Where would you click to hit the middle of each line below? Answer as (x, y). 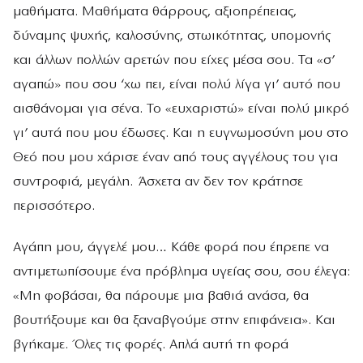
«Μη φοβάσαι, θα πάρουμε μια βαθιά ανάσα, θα (161, 297)
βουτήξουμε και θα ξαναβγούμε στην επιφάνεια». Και (174, 321)
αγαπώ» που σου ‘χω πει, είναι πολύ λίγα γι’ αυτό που (177, 84)
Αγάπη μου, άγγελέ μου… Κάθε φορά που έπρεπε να (171, 248)
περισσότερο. (54, 206)
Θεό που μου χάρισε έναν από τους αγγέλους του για (175, 157)
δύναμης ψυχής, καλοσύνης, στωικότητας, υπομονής (172, 36)
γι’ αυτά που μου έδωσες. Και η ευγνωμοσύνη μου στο (181, 133)
